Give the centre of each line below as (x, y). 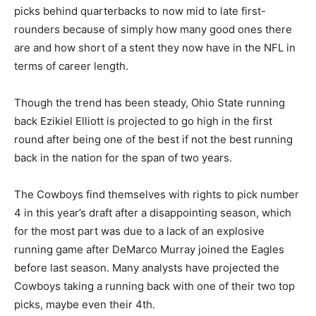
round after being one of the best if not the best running (153, 139)
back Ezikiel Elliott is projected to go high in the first (143, 121)
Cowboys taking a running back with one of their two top (154, 286)
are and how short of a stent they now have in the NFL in (155, 47)
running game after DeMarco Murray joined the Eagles (149, 249)
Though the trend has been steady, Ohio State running (150, 102)
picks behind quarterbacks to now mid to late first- (140, 11)
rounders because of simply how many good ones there (153, 29)
